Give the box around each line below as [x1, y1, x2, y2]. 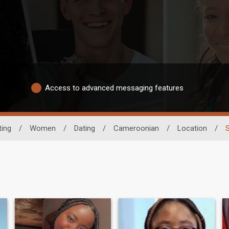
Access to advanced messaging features [45, 83, 184, 93]
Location [177, 124, 207, 133]
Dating [74, 124, 95, 133]
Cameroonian [113, 124, 159, 133]
